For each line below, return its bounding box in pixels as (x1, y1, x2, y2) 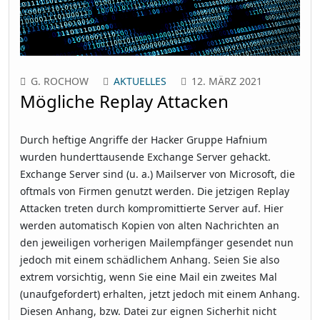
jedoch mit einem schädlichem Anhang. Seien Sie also (20, 252, 279, 266)
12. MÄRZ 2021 (191, 74, 262, 88)
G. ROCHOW (31, 74, 89, 88)
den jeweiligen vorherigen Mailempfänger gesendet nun (20, 235, 294, 249)
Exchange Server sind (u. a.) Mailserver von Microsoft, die (20, 166, 295, 181)
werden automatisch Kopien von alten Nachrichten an (20, 218, 279, 232)
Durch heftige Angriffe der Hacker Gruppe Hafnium (20, 132, 267, 146)
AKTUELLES (114, 74, 166, 88)
